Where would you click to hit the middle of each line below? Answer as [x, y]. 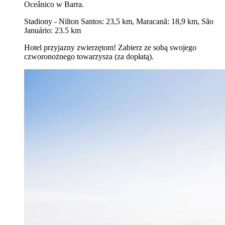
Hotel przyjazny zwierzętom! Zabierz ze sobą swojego [110, 48]
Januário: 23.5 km [52, 31]
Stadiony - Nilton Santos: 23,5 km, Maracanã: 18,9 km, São [119, 22]
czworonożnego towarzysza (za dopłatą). [89, 57]
